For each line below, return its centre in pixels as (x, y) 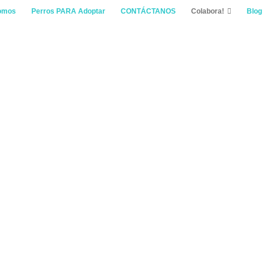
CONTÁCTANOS (148, 11)
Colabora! (207, 11)
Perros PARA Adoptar (68, 11)
